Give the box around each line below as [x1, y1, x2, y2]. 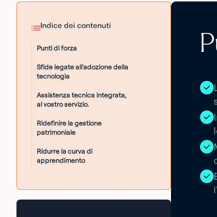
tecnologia [36, 72, 70, 80]
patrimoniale [36, 128, 76, 137]
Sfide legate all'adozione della [36, 62, 128, 71]
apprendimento [36, 156, 85, 165]
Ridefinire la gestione [36, 119, 102, 127]
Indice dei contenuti [40, 20, 111, 30]
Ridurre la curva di [36, 147, 93, 155]
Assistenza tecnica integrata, [36, 91, 126, 99]
